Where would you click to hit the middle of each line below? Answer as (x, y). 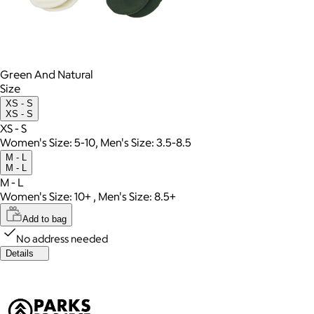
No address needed (62, 239)
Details (20, 254)
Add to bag (45, 219)
